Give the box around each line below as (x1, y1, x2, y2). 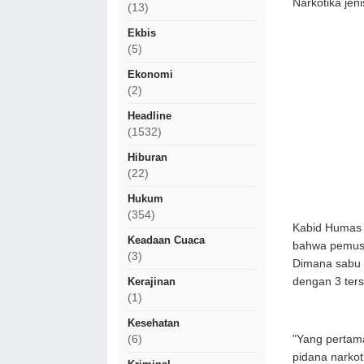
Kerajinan (128, 275, 175, 288)
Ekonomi (128, 68, 173, 80)
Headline (128, 110, 171, 122)
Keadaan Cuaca (128, 234, 205, 246)
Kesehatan (128, 317, 180, 329)
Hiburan (128, 151, 167, 163)
